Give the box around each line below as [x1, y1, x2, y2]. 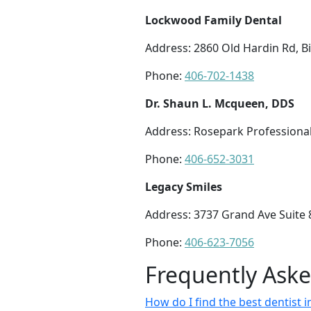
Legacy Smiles [145, 179, 222, 195]
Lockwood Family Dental [145, 12, 282, 28]
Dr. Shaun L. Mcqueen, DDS [145, 96, 294, 112]
